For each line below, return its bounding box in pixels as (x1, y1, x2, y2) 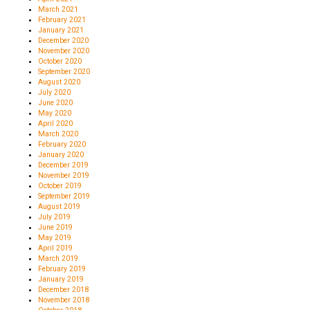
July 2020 (38, 87, 71, 97)
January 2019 (38, 274, 84, 284)
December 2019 (38, 160, 89, 170)
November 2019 (38, 170, 89, 180)
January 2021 (38, 25, 84, 35)
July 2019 (38, 212, 71, 221)
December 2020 (38, 35, 89, 45)
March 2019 (38, 253, 78, 263)
